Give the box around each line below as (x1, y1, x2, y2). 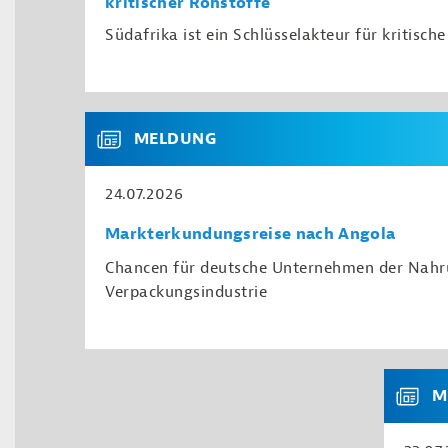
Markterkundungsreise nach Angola (105, 224, 396, 244)
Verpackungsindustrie (105, 282, 267, 302)
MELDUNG (133, 129, 217, 149)
